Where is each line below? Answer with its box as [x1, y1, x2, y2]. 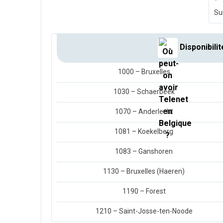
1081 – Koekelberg [114, 127, 173, 136]
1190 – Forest [122, 187, 166, 196]
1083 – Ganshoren [115, 147, 173, 156]
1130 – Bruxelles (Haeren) [103, 167, 185, 176]
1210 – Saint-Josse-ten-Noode [95, 207, 193, 216]
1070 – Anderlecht [114, 108, 173, 116]
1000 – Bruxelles [117, 68, 170, 76]
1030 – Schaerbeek [113, 88, 175, 96]
